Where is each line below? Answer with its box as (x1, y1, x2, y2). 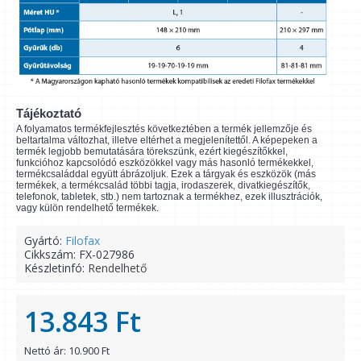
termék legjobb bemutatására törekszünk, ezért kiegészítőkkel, (16, 146, 288, 158)
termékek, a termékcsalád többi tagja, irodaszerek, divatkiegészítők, (16, 180, 310, 192)
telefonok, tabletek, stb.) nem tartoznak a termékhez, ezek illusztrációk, (16, 191, 322, 203)
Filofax (65, 233, 100, 249)
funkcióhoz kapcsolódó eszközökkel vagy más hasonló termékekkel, (16, 157, 313, 169)
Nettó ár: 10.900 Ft (24, 343, 110, 359)
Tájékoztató (16, 106, 81, 121)
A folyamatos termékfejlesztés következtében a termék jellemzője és (16, 123, 312, 135)
